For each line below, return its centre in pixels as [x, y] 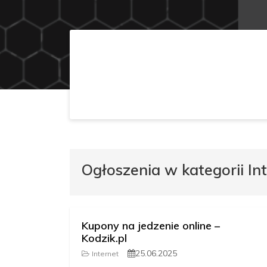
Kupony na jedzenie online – [151, 226]
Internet [105, 254]
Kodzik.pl [104, 238]
